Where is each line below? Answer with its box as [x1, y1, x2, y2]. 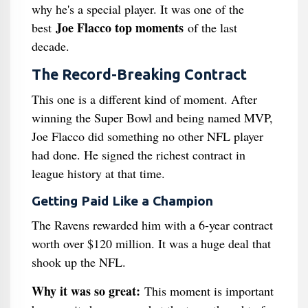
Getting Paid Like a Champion [31, 193, 213, 208]
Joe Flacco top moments [55, 19, 184, 36]
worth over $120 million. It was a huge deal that [31, 235, 271, 252]
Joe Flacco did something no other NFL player [31, 128, 263, 144]
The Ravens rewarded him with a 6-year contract [31, 217, 273, 233]
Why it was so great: [31, 282, 140, 300]
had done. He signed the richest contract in [31, 146, 245, 163]
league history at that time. [31, 165, 165, 181]
